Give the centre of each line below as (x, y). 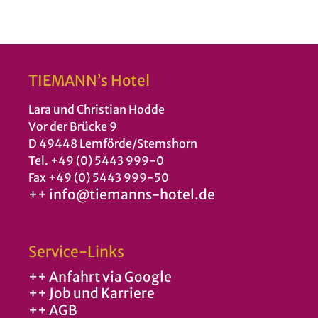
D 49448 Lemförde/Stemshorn (113, 143)
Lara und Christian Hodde (97, 109)
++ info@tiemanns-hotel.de (122, 194)
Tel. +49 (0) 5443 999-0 (96, 160)
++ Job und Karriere (92, 294)
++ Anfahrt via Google (100, 276)
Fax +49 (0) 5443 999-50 (99, 177)
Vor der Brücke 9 (73, 126)
